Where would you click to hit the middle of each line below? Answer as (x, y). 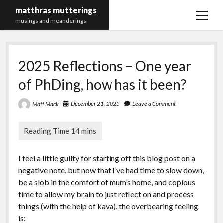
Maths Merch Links (49, 48)
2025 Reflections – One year (105, 66)
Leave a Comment (154, 103)
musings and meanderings (51, 21)
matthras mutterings (56, 10)
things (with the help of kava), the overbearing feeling (108, 206)
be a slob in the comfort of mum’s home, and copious (107, 182)
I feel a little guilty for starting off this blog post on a (107, 158)
